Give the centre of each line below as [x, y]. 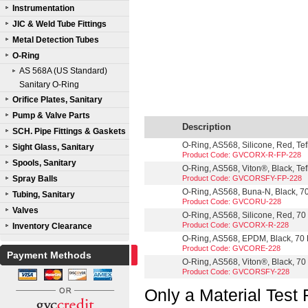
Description [207, 127]
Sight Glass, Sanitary [53, 147]
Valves [25, 210]
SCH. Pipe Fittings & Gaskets [69, 131]
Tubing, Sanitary [44, 195]
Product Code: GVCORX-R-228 [235, 225]
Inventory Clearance [52, 226]
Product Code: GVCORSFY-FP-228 [242, 178]
